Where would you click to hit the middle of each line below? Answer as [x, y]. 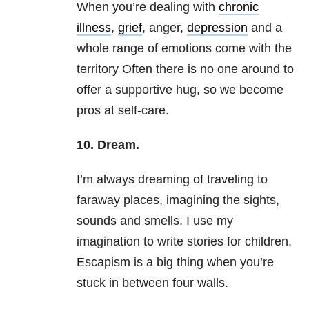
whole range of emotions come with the [184, 49]
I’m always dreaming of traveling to [172, 180]
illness [94, 28]
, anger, [165, 28]
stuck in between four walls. [152, 283]
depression [217, 28]
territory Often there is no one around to [185, 69]
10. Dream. [108, 145]
